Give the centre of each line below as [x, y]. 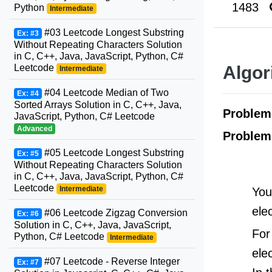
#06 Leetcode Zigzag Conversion [114, 213]
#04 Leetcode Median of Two [105, 93]
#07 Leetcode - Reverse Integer [110, 261]
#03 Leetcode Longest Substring [113, 32]
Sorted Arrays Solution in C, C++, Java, [98, 105]
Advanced [34, 129]
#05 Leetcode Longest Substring [113, 153]
